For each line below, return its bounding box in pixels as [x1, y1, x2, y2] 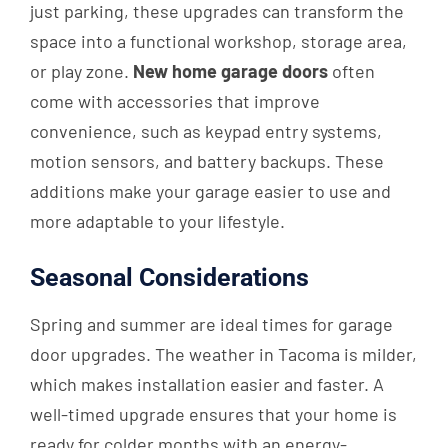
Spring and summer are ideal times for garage [30, 313, 393, 336]
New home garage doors [133, 60, 328, 83]
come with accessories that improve [30, 90, 320, 113]
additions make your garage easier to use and [30, 180, 391, 203]
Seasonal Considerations [30, 263, 309, 293]
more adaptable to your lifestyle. [30, 210, 285, 233]
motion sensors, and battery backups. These [30, 150, 384, 173]
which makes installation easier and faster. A [30, 373, 384, 396]
